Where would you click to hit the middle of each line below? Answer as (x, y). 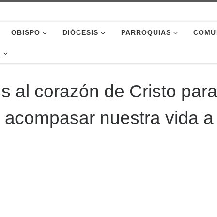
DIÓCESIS (81, 32)
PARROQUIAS (146, 32)
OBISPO (26, 32)
